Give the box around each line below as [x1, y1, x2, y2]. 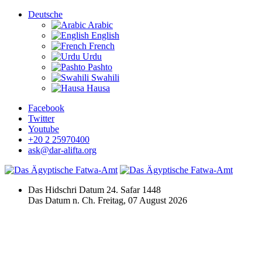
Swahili [89, 73, 119, 82]
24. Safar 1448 [106, 185, 161, 195]
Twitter [28, 113, 54, 123]
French [87, 41, 115, 51]
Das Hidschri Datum [28, 185, 106, 195]
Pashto [85, 62, 112, 72]
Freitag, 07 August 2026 [98, 195, 187, 205]
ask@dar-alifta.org [28, 145, 96, 155]
